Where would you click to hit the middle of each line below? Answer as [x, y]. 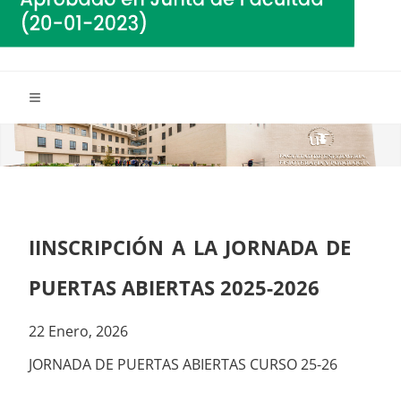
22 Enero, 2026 [78, 332]
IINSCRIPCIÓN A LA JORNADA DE [190, 248]
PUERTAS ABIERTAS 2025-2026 [174, 288]
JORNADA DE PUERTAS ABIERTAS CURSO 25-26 [183, 365]
